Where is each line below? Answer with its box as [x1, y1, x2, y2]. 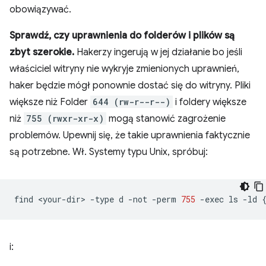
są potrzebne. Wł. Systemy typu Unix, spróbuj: [9, 146, 208, 158]
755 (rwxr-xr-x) [26, 113, 104, 124]
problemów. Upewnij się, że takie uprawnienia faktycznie [9, 129, 250, 141]
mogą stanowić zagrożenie [106, 113, 226, 125]
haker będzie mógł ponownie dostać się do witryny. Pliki [9, 80, 251, 91]
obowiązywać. [9, 4, 71, 15]
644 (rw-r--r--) [93, 96, 170, 107]
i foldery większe [173, 96, 246, 108]
